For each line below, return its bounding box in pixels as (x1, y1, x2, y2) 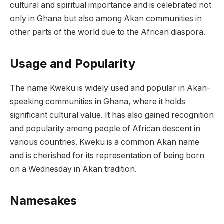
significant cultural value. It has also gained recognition (10, 110, 214, 120)
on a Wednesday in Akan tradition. (10, 164, 137, 174)
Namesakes (10, 193, 77, 208)
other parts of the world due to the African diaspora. (10, 27, 205, 37)
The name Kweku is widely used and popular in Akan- (10, 83, 210, 93)
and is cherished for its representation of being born (10, 151, 204, 161)
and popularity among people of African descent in (10, 124, 200, 134)
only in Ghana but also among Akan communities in (10, 13, 202, 23)
